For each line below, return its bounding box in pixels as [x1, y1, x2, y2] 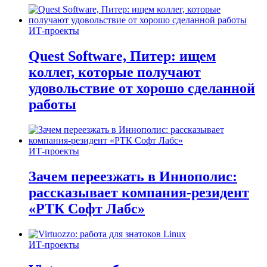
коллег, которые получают [29, 64, 201, 80]
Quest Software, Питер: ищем [29, 48, 216, 64]
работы [29, 97, 76, 113]
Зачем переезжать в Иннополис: [29, 168, 237, 184]
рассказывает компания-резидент [29, 184, 249, 200]
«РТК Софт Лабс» [29, 200, 145, 216]
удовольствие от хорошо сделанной [29, 80, 255, 97]
